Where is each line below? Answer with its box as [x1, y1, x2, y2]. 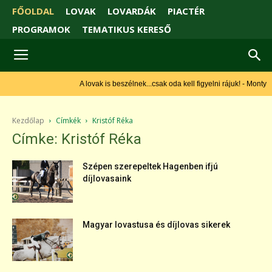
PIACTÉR [168, 5, 205, 18]
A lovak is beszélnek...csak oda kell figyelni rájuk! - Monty [75, 80, 262, 89]
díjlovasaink [83, 174, 131, 184]
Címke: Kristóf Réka [12, 131, 141, 148]
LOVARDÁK [107, 5, 156, 18]
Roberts [123, 104, 149, 113]
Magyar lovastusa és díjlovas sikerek [83, 220, 230, 230]
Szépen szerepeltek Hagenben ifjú [83, 161, 218, 172]
